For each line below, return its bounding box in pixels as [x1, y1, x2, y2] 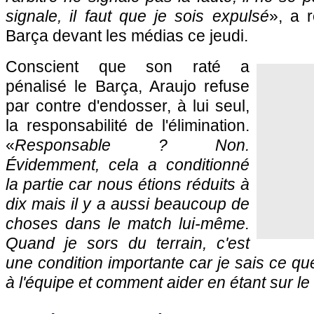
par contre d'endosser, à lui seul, [6, 97, 250, 115]
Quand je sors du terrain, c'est [6, 234, 250, 252]
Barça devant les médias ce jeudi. [6, 27, 248, 45]
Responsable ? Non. [15, 136, 250, 154]
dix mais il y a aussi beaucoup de [6, 195, 250, 213]
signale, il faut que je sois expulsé [6, 7, 269, 25]
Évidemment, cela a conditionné [6, 156, 250, 174]
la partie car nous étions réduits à [6, 175, 250, 193]
